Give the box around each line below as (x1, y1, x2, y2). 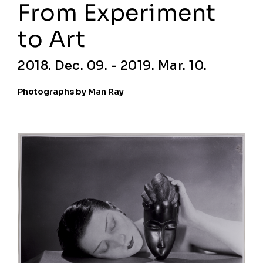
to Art (18, 25, 85, 53)
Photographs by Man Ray (18, 86, 124, 97)
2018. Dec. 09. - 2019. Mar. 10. (18, 58, 207, 73)
